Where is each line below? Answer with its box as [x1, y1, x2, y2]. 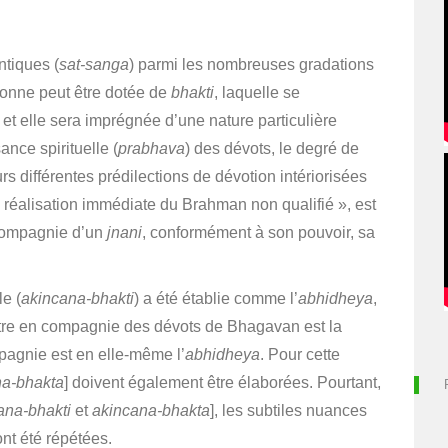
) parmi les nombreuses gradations [129, 56, 374, 73]
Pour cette [268, 346, 340, 363]
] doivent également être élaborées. [64, 374, 313, 391]
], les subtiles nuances [210, 402, 367, 419]
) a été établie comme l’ [134, 290, 298, 307]
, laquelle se [214, 84, 300, 101]
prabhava [118, 140, 185, 157]
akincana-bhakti [21, 290, 134, 307]
